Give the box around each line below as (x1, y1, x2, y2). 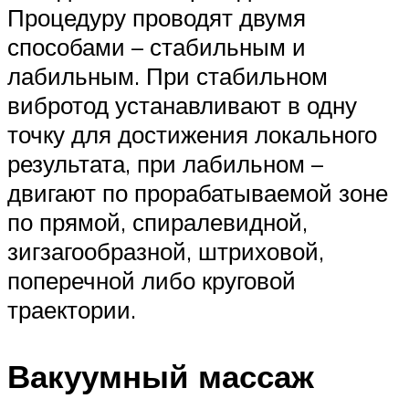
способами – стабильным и (7, 31, 306, 61)
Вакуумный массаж (7, 355, 314, 396)
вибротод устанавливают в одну (7, 89, 357, 120)
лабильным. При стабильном (7, 60, 328, 90)
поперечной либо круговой (7, 265, 296, 295)
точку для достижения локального (7, 119, 377, 149)
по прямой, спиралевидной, (7, 206, 308, 236)
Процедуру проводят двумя (7, 2, 306, 32)
